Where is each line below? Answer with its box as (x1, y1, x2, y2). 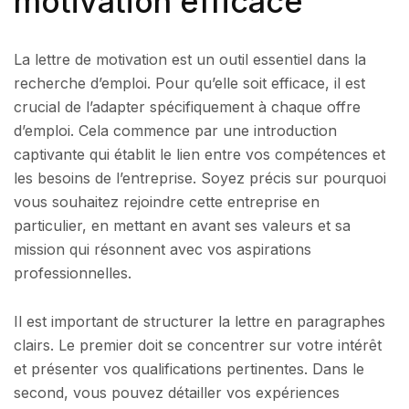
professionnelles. (14, 263, 131, 282)
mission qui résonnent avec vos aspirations (14, 239, 311, 258)
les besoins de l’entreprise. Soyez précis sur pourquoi (14, 168, 386, 187)
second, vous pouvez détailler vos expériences (14, 383, 340, 403)
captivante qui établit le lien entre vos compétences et (14, 144, 385, 163)
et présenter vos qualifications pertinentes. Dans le (14, 360, 364, 379)
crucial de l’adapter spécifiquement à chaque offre (14, 97, 361, 116)
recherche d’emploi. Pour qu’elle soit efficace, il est (14, 73, 365, 92)
